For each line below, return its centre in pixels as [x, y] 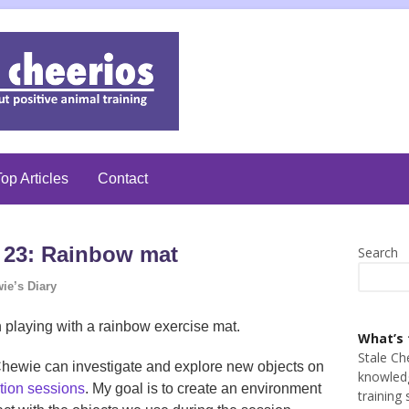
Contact [123, 178]
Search [378, 252]
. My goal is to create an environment [203, 388]
